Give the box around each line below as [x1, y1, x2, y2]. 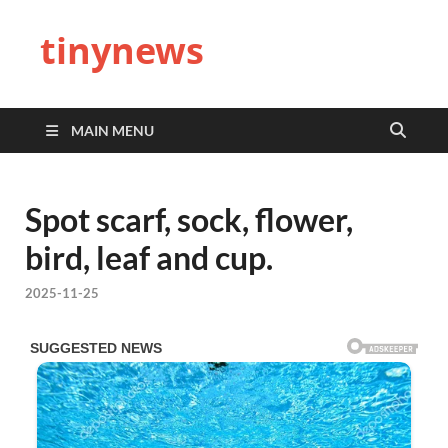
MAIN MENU [71, 122, 154, 139]
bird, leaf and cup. [25, 238, 273, 277]
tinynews [40, 26, 204, 75]
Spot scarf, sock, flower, [25, 200, 353, 239]
